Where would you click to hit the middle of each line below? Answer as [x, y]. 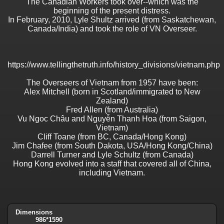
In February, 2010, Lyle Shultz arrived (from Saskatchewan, [112, 20]
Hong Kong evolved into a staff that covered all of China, [112, 164]
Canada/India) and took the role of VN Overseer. [112, 29]
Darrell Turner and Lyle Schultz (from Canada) [112, 155]
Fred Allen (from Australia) [112, 110]
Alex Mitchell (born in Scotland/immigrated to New [112, 92]
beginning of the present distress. [112, 11]
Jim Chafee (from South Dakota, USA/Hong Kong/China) [112, 146]
